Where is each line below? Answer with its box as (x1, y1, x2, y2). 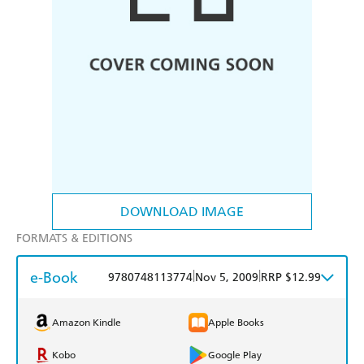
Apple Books (208, 317, 264, 329)
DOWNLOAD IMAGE (120, 204, 244, 220)
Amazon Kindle (52, 317, 121, 329)
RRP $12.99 (261, 271, 321, 285)
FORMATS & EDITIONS (16, 232, 132, 246)
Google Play (208, 349, 262, 362)
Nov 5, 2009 (195, 271, 258, 285)
